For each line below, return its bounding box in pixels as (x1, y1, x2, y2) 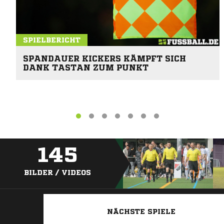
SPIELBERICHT (23, 36, 80, 43)
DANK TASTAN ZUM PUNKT (23, 63, 148, 71)
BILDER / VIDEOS (24, 169, 91, 176)
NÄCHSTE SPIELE (106, 208, 175, 215)
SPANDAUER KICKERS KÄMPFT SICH (23, 54, 186, 62)
